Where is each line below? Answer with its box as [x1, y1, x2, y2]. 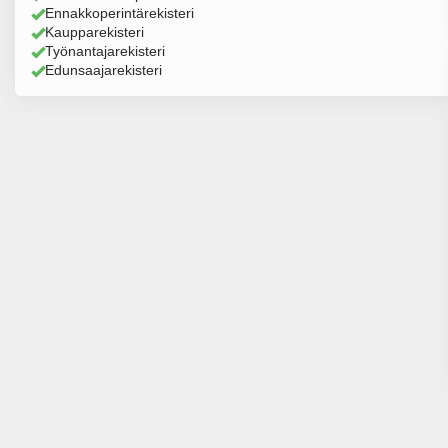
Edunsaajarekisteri [45, 62, 162, 78]
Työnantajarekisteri [45, 43, 165, 59]
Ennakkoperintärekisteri [45, 5, 194, 21]
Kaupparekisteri [45, 24, 144, 40]
